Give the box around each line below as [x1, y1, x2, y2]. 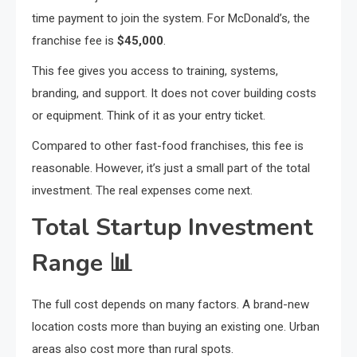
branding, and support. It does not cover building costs [32, 85, 316, 100]
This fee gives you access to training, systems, [32, 63, 278, 78]
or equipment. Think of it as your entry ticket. [32, 108, 265, 123]
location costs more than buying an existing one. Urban [32, 319, 320, 334]
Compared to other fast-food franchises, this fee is [32, 138, 304, 153]
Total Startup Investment [32, 210, 313, 244]
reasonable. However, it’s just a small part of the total [32, 160, 310, 175]
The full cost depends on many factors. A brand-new [32, 296, 309, 312]
